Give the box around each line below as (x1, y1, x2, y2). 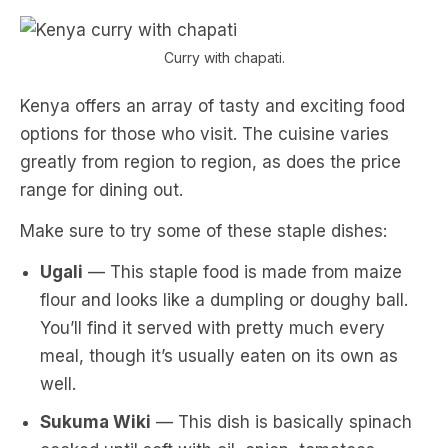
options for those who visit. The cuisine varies (20, 124, 389, 144)
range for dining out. (20, 180, 183, 200)
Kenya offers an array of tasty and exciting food (20, 96, 405, 116)
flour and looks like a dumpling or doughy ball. (40, 290, 408, 310)
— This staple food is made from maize (83, 262, 402, 282)
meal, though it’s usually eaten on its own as (40, 346, 398, 366)
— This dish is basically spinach (151, 412, 412, 432)
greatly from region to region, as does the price (20, 152, 401, 172)
